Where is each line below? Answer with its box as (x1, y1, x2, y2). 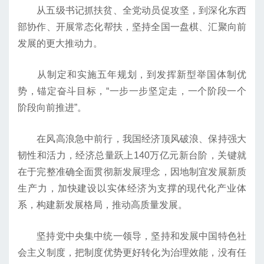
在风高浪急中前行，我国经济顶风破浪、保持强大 (18, 134, 246, 144)
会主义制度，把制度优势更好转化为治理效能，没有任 (18, 247, 246, 258)
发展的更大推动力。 (18, 38, 103, 49)
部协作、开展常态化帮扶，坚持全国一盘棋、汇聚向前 (18, 22, 246, 32)
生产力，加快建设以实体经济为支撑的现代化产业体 (18, 183, 246, 194)
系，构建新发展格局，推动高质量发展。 (18, 200, 187, 210)
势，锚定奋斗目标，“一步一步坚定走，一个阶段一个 (18, 86, 246, 97)
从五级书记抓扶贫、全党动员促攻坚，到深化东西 (18, 5, 246, 16)
